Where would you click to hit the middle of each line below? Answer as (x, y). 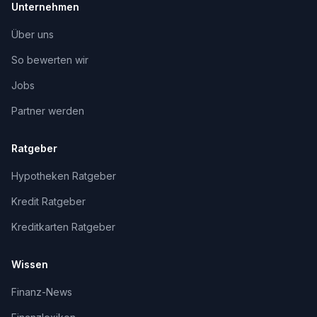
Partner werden (48, 111)
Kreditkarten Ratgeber (63, 227)
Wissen (30, 264)
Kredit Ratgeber (48, 201)
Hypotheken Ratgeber (64, 176)
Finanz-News (42, 292)
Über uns (33, 34)
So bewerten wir (50, 60)
